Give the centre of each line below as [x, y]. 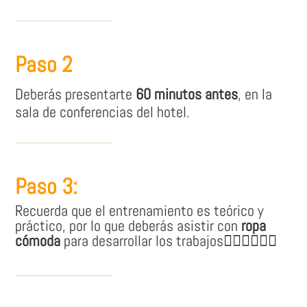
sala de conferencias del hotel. [103, 112]
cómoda [38, 241]
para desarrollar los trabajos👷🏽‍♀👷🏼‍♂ [169, 241]
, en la [255, 94]
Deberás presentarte [76, 94]
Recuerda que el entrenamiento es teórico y [140, 211]
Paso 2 [44, 65]
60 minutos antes [187, 94]
